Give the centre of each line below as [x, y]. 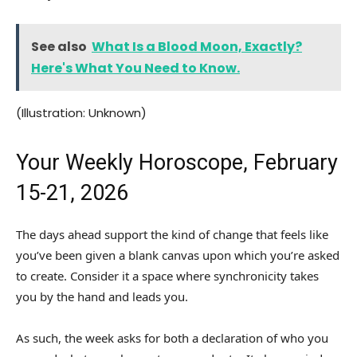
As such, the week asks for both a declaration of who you [172, 338]
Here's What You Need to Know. [135, 69]
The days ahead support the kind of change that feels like [172, 235]
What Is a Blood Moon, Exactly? [197, 47]
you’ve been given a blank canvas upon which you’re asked [178, 255]
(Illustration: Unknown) [81, 113]
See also [59, 47]
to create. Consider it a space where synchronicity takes [167, 276]
